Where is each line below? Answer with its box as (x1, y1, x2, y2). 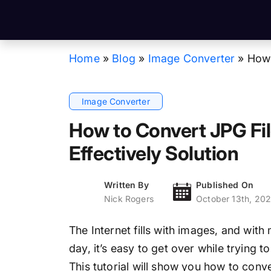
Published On (195, 180, 254, 191)
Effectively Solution (69, 142, 239, 165)
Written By (104, 180, 149, 191)
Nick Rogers (104, 194, 154, 204)
